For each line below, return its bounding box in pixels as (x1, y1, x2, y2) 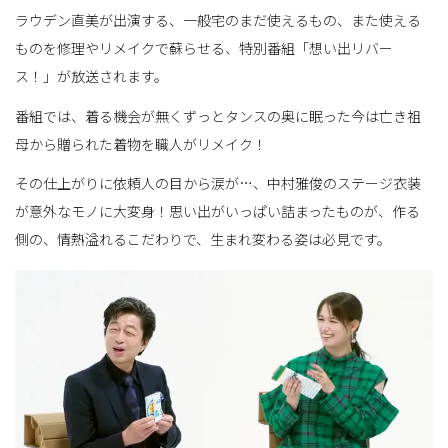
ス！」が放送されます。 (15, 65, 168, 86)
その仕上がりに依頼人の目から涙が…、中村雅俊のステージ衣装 (15, 173, 421, 194)
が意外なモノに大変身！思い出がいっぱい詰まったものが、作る (15, 201, 420, 222)
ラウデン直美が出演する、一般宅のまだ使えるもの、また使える (15, 9, 421, 30)
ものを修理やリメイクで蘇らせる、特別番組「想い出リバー (15, 37, 393, 58)
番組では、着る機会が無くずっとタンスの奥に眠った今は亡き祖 (15, 105, 421, 126)
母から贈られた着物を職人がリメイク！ (15, 133, 267, 154)
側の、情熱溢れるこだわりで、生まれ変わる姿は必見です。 (15, 229, 391, 250)
